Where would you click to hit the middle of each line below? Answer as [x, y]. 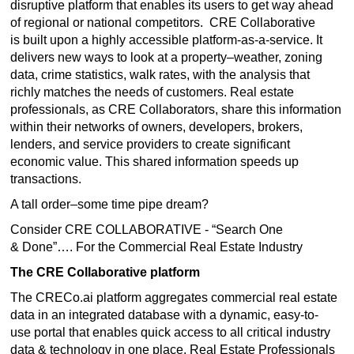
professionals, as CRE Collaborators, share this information [176, 109]
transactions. [49, 179]
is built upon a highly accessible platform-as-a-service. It [166, 40]
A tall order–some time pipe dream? [109, 204]
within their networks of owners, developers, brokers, [156, 127]
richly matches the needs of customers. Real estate [152, 92]
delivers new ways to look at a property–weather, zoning [166, 57]
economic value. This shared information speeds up [154, 162]
